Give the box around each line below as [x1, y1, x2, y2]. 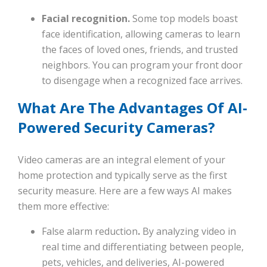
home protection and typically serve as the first [18, 169, 227, 182]
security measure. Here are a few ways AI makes [18, 184, 232, 198]
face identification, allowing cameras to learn [42, 27, 240, 41]
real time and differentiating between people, [42, 240, 244, 254]
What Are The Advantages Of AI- [18, 98, 247, 118]
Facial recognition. [42, 12, 130, 26]
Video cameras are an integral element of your [18, 153, 225, 167]
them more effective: [18, 200, 111, 213]
